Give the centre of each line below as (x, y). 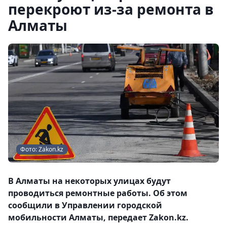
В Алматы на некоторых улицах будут (89, 181)
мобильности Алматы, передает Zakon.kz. (98, 217)
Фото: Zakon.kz (42, 149)
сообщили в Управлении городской (85, 205)
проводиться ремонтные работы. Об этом (98, 193)
